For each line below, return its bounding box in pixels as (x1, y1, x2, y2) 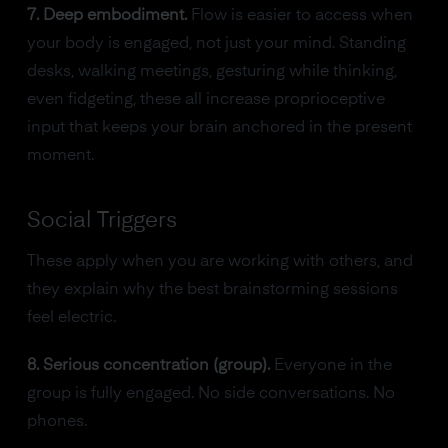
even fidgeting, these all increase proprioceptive (26, 92, 385, 108)
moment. (26, 148, 94, 164)
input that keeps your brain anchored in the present (26, 120, 412, 136)
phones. (26, 414, 87, 430)
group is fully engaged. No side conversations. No (26, 386, 395, 402)
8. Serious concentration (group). (26, 358, 270, 374)
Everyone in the (269, 358, 392, 374)
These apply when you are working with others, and (26, 254, 413, 270)
